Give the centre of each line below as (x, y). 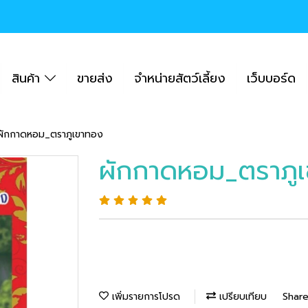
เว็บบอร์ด (271, 78)
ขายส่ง (95, 78)
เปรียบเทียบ (241, 296)
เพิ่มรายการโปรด (144, 296)
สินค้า (28, 78)
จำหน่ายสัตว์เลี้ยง (179, 78)
